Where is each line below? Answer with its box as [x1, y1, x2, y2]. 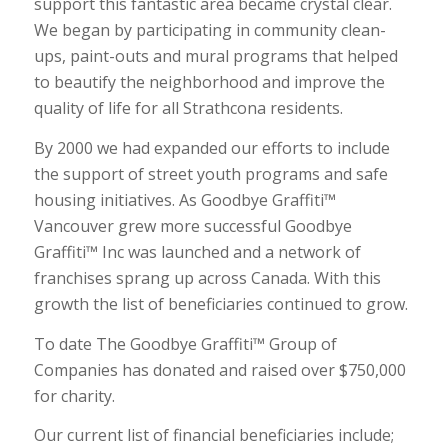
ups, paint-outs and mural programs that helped [33, 45, 398, 68]
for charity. [33, 384, 115, 407]
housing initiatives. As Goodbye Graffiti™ [33, 188, 336, 211]
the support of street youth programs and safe [33, 162, 388, 185]
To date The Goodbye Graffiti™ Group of [33, 332, 337, 355]
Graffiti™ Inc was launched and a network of [33, 240, 361, 263]
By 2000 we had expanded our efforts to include [33, 136, 390, 159]
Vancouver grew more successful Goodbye [33, 214, 352, 237]
